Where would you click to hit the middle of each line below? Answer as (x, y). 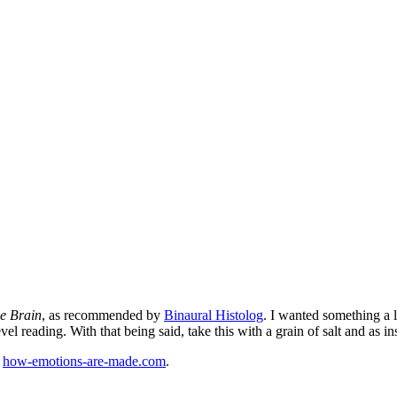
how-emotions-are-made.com (84, 361)
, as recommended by (103, 315)
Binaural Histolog (214, 315)
